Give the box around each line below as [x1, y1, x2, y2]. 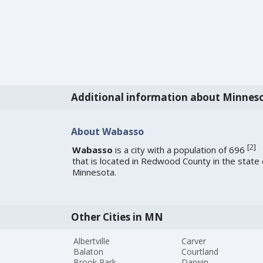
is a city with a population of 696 [112, 144, 247, 156]
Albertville [73, 235, 110, 247]
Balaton [73, 246, 104, 258]
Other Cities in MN [70, 210, 163, 224]
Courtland [181, 246, 219, 258]
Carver [181, 235, 207, 247]
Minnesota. [72, 166, 116, 178]
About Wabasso [70, 124, 144, 138]
